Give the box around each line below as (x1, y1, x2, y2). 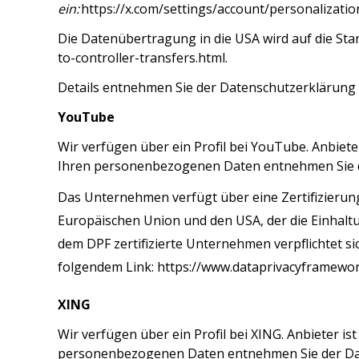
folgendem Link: (58, 258, 157, 276)
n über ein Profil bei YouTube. (129, 138, 312, 155)
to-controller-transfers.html (58, 49, 225, 67)
